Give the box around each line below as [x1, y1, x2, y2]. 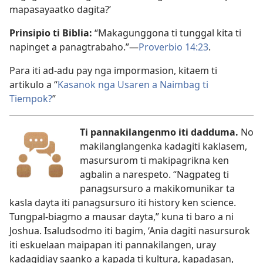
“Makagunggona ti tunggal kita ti [92, 26, 241, 39]
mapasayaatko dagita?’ [9, 3, 111, 16]
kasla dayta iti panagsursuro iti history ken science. [9, 196, 236, 209]
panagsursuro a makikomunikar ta [80, 182, 235, 195]
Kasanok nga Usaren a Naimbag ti [58, 78, 208, 91]
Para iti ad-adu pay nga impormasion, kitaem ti [9, 64, 217, 77]
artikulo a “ [9, 78, 58, 91]
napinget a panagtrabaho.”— [9, 41, 139, 53]
